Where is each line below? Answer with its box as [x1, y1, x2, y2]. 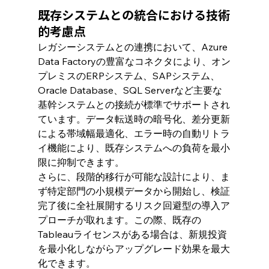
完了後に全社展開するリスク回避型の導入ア [37, 199, 230, 211]
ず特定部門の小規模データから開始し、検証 [37, 184, 230, 197]
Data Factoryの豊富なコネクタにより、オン [37, 55, 231, 67]
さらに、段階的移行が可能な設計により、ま [37, 170, 230, 183]
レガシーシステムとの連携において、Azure [37, 40, 230, 53]
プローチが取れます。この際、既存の [37, 213, 201, 226]
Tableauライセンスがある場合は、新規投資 [37, 228, 227, 240]
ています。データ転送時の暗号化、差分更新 [37, 112, 230, 125]
